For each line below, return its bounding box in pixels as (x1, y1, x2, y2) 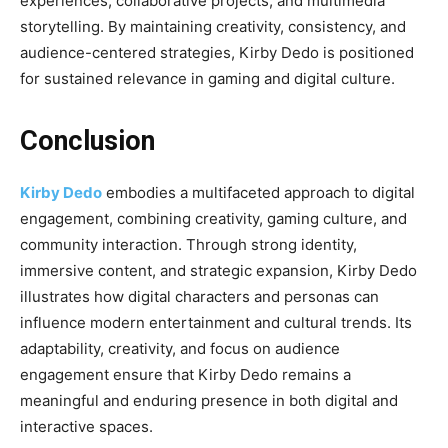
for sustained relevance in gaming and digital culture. (20, 68, 395, 88)
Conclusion (20, 124, 155, 157)
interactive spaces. (20, 416, 153, 436)
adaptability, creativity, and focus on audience (20, 338, 340, 358)
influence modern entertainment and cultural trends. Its (20, 312, 412, 332)
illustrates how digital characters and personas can (20, 286, 379, 306)
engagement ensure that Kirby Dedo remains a (20, 364, 351, 384)
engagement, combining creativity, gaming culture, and (20, 208, 407, 228)
